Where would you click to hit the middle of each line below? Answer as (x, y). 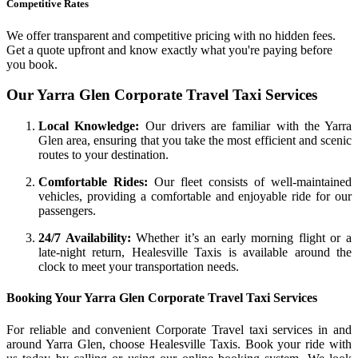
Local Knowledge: (89, 126)
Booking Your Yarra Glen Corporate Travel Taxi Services (162, 298)
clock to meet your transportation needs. (139, 267)
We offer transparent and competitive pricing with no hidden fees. (171, 35)
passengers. (67, 211)
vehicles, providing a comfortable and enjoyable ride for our (195, 197)
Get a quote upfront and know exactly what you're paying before (169, 50)
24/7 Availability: (85, 238)
